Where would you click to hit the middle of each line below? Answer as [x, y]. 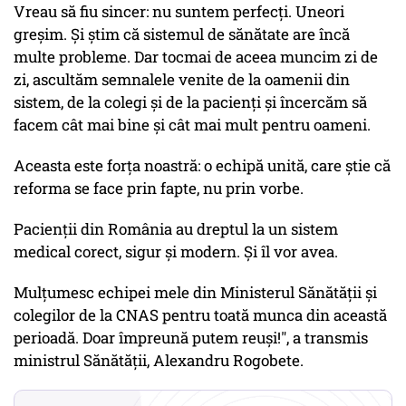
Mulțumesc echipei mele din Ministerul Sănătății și [195, 293]
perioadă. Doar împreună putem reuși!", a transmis [191, 338]
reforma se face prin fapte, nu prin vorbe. [159, 188]
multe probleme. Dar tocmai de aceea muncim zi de [196, 57]
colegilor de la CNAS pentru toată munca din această [200, 315]
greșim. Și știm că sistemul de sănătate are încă [182, 34]
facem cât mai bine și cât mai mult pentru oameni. [192, 125]
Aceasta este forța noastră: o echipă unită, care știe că [202, 166]
